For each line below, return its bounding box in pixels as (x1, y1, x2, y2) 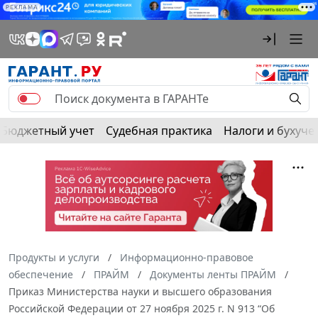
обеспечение (9, 268, 73, 282)
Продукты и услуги (9, 251, 99, 265)
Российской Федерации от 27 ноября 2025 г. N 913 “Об (9, 302, 275, 316)
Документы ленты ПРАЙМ (150, 268, 276, 282)
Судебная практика (106, 123, 212, 139)
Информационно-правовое (120, 251, 253, 265)
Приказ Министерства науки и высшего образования (9, 285, 272, 299)
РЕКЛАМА (6, 4, 38, 11)
